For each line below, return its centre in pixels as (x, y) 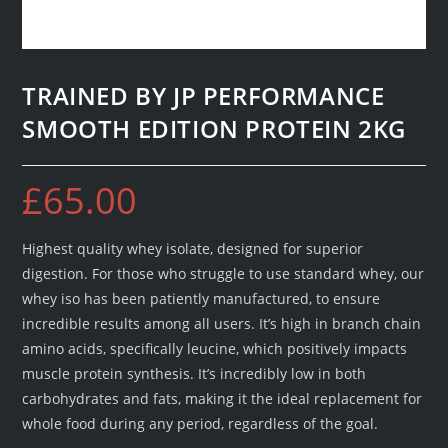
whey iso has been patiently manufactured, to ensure (201, 298)
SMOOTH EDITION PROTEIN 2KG (214, 128)
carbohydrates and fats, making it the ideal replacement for (222, 398)
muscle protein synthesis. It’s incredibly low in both (194, 373)
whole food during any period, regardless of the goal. (200, 423)
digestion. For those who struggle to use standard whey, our (223, 273)
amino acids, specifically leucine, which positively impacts (215, 348)
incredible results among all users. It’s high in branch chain (222, 323)
